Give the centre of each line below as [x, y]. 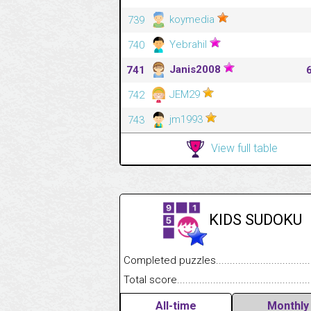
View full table [244, 148]
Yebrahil [188, 44]
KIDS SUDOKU [255, 219]
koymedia [192, 19]
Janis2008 [195, 69]
